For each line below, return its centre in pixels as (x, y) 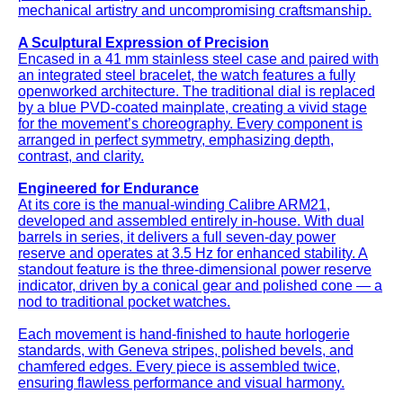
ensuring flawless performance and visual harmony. (181, 383)
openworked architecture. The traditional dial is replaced (197, 92)
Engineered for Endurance (108, 189)
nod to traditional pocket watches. (124, 302)
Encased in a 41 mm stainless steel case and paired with (198, 59)
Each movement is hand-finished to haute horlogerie (184, 335)
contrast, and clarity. (81, 157)
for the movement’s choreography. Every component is (190, 124)
